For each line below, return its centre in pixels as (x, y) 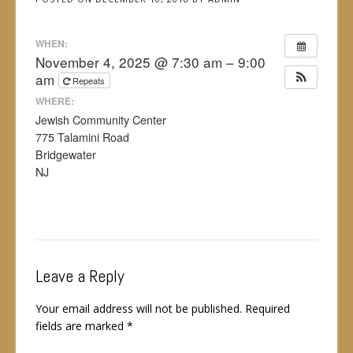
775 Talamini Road (82, 137)
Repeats (90, 80)
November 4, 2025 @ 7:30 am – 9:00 (150, 61)
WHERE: (55, 101)
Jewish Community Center (101, 120)
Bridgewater (66, 155)
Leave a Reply (80, 276)
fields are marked (81, 325)
